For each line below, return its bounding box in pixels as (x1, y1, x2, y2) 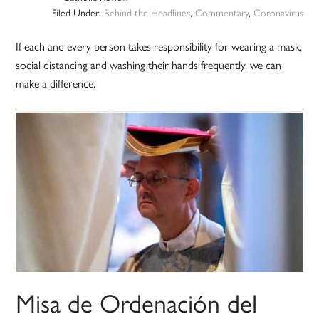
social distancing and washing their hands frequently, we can (16, 56, 282, 73)
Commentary (194, 5, 249, 20)
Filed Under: (51, 5, 104, 20)
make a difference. (16, 75, 96, 92)
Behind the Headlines (103, 5, 190, 20)
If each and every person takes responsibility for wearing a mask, (16, 38, 303, 55)
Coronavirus (253, 5, 303, 20)
